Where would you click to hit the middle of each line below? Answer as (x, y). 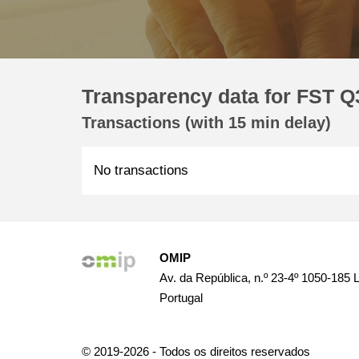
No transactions (141, 170)
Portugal (181, 298)
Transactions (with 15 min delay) (206, 123)
